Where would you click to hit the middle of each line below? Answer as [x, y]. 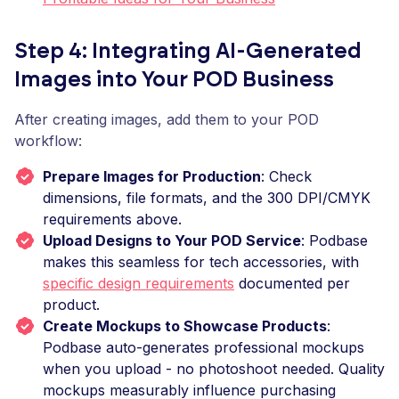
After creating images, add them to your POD [167, 119]
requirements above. [112, 219]
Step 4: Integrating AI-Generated [188, 52]
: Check [286, 176]
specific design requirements [138, 283]
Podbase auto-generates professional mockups [204, 347]
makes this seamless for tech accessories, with [201, 262]
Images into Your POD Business [174, 80]
